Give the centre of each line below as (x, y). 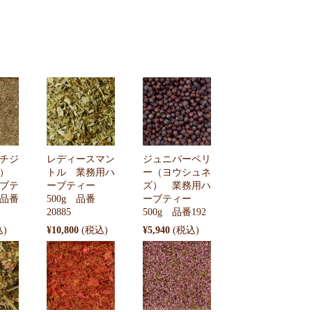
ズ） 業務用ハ (177, 186)
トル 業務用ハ (80, 173)
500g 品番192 (175, 212)
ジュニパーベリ (177, 159)
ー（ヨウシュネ (177, 173)
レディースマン (80, 159)
